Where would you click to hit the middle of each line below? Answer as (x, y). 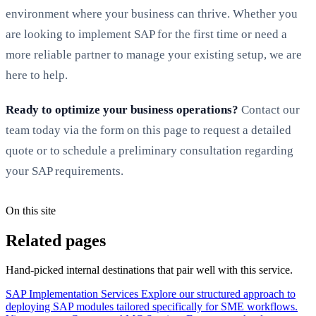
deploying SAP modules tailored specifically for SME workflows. (152, 307)
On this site (31, 210)
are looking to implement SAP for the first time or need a (146, 34)
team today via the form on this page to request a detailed (148, 130)
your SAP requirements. (65, 171)
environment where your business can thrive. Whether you (152, 13)
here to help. (37, 75)
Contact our (269, 109)
